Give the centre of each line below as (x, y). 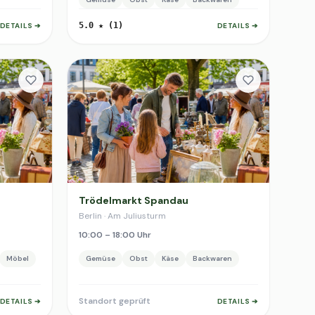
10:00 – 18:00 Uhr (115, 235)
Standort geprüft (115, 301)
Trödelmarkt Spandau (134, 200)
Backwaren (212, 258)
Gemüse (101, 258)
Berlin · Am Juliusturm (122, 216)
